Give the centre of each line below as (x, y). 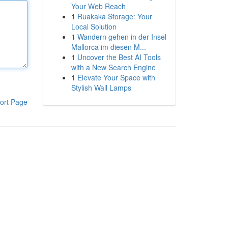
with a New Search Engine (113, 67)
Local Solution (94, 26)
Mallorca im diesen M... (108, 47)
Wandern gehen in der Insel (122, 37)
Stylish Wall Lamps (101, 88)
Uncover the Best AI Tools (119, 57)
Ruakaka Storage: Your (115, 16)
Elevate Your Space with (116, 77)
